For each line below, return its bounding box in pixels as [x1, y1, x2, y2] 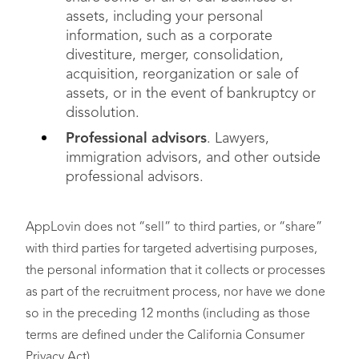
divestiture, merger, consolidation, [66, 48, 284, 63]
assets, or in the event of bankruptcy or [66, 87, 316, 101]
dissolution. [66, 106, 139, 120]
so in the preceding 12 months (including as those [26, 308, 310, 321]
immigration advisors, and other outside [66, 151, 321, 165]
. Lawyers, [207, 131, 269, 146]
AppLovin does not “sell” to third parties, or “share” [26, 221, 322, 234]
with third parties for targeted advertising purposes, [26, 243, 317, 256]
